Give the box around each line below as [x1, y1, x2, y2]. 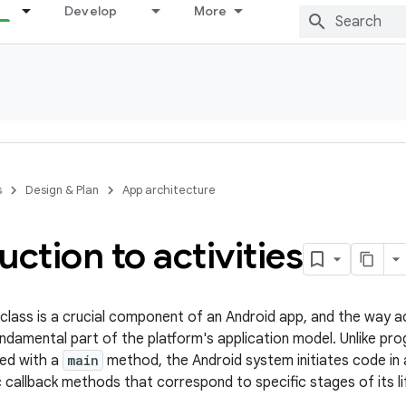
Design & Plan [25, 182, 99, 198]
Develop [63, 3, 118, 19]
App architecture [122, 182, 216, 198]
